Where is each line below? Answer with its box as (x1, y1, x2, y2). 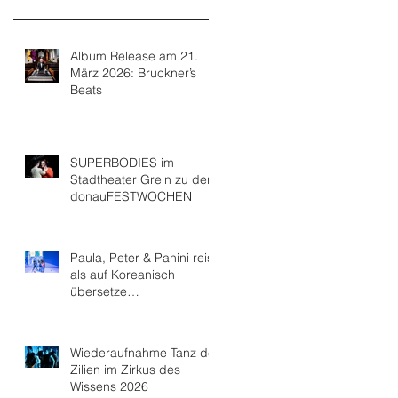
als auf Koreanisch (70, 266, 175, 283)
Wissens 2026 (70, 378, 148, 394)
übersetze (70, 283, 127, 299)
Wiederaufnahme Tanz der (70, 344, 219, 361)
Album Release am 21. (70, 47, 198, 64)
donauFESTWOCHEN (70, 187, 192, 204)
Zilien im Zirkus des (70, 361, 180, 378)
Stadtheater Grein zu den (70, 171, 214, 187)
